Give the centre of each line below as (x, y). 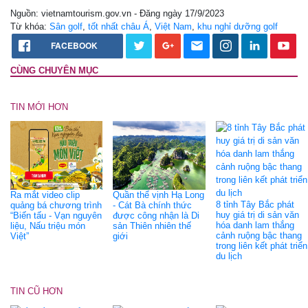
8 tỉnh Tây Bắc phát (255, 205)
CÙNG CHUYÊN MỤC (54, 71)
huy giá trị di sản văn (257, 215)
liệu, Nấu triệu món (48, 226)
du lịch (229, 256)
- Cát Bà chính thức (153, 206)
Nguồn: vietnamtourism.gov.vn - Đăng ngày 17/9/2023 (117, 14)
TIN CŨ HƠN (36, 291)
